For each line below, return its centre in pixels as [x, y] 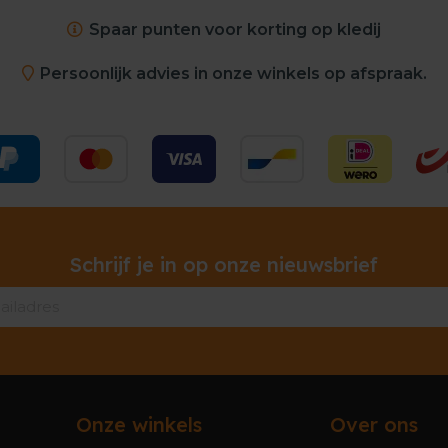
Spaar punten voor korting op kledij [235, 29]
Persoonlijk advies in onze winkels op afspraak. [233, 73]
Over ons [373, 424]
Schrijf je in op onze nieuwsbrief [224, 264]
